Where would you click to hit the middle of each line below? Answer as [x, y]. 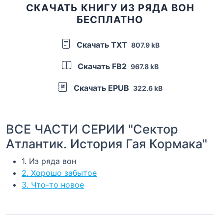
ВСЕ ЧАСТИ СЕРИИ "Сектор [92, 129]
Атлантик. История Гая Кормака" [107, 144]
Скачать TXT [102, 44]
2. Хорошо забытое [59, 173]
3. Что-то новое [53, 184]
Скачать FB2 [102, 66]
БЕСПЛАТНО [110, 19]
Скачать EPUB [101, 88]
